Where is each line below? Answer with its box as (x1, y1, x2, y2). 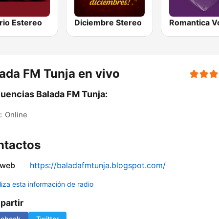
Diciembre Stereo (74, 18, 142, 28)
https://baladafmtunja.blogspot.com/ (30, 160, 166, 171)
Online (5, 110, 27, 120)
